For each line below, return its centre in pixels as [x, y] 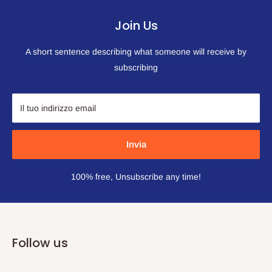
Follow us [40, 243]
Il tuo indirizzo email [58, 108]
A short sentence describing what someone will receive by [136, 52]
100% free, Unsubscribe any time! [136, 177]
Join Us [136, 26]
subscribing [136, 68]
